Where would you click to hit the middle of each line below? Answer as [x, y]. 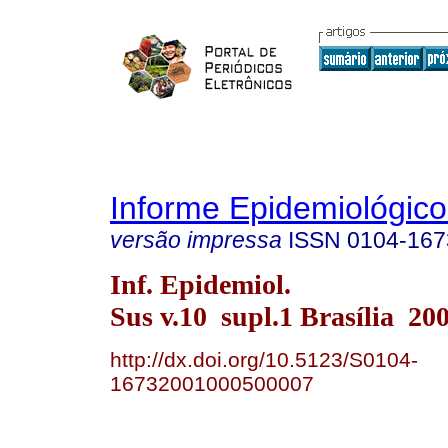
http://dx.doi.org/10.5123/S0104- [264, 359]
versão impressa [196, 240]
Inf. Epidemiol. [200, 284]
